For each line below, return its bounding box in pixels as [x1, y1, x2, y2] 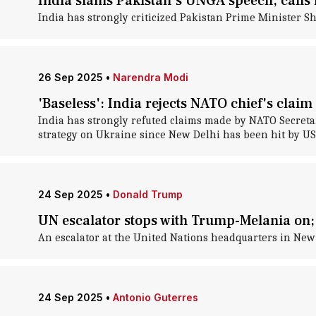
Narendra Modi [112, 71, 188, 83]
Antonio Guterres [112, 291, 198, 303]
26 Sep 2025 [37, 71, 103, 83]
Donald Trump [112, 188, 183, 200]
